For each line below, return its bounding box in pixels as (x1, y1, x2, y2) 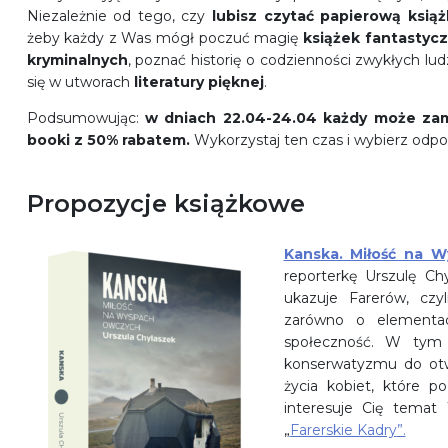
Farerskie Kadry (289, 421, 397, 440)
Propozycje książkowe (26, 189, 305, 219)
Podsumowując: (26, 109, 139, 128)
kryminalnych (26, 51, 128, 70)
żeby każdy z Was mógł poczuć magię (26, 29, 303, 48)
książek (302, 29, 360, 48)
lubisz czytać (211, 7, 314, 26)
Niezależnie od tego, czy (26, 7, 212, 26)
